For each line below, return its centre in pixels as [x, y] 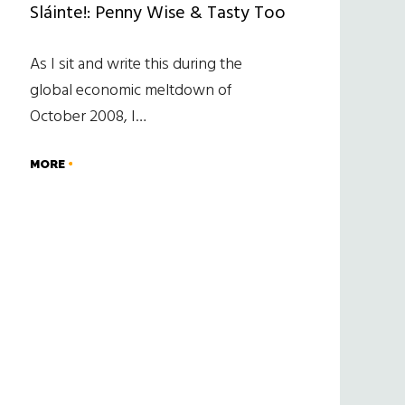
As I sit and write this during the [136, 65]
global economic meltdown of [130, 91]
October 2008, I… [88, 118]
